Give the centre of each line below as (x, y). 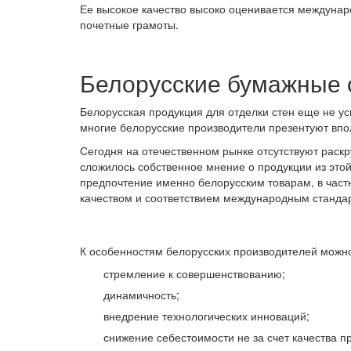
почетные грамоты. (129, 25)
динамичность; (141, 295)
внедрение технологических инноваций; (206, 316)
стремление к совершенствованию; (194, 274)
